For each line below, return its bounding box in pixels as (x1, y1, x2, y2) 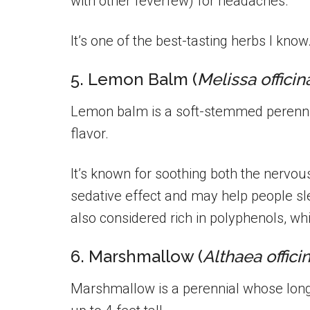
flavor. (71, 125, 109, 142)
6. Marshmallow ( (71, 246, 203, 266)
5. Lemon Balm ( (71, 69, 197, 89)
